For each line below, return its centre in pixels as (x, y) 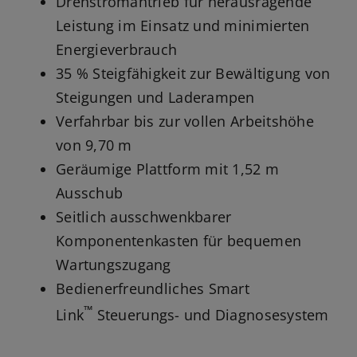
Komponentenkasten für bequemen (178, 240)
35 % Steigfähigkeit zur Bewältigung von (193, 73)
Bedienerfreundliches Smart (153, 288)
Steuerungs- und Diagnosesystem (211, 314)
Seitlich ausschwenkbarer (143, 216)
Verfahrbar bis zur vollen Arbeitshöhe (184, 121)
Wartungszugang (113, 264)
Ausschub (89, 192)
